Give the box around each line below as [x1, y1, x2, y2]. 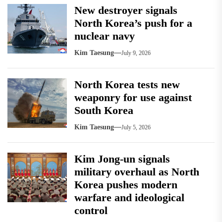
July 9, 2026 [121, 49, 151, 56]
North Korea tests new [74, 78, 180, 91]
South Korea [74, 104, 133, 117]
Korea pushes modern [74, 178, 177, 191]
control [74, 204, 108, 217]
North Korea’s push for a [74, 17, 192, 30]
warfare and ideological [74, 191, 184, 204]
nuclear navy [74, 30, 135, 43]
